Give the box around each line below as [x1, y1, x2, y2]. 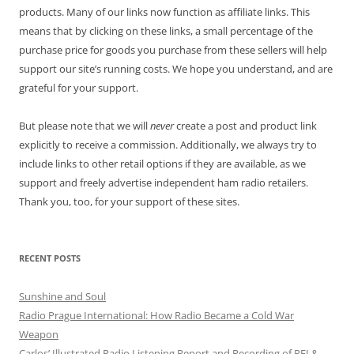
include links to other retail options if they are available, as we [19, 156, 306, 171]
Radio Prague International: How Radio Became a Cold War [19, 307, 294, 322]
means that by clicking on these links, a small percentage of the [19, 23, 313, 38]
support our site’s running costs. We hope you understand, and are [19, 61, 333, 76]
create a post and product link [174, 118, 317, 133]
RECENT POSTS [19, 251, 81, 264]
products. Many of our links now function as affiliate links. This [19, 4, 310, 19]
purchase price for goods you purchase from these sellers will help [19, 42, 327, 57]
